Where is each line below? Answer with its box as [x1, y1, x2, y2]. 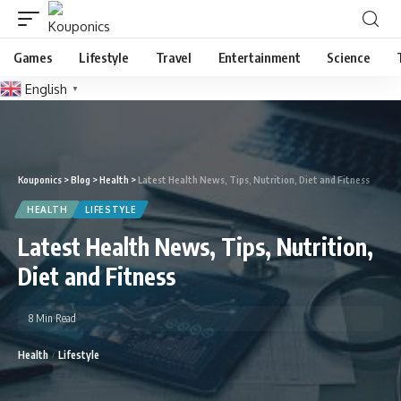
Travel [155, 49, 192, 65]
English [25, 80, 67, 98]
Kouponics [18, 174, 62, 186]
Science [327, 49, 371, 65]
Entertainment [218, 49, 301, 65]
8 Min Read [29, 311, 76, 326]
